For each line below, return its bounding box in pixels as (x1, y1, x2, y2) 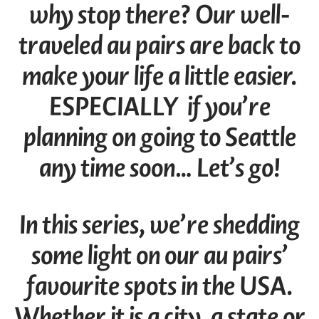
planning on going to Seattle (23, 120, 296, 155)
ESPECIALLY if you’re (48, 90, 271, 125)
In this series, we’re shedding (19, 208, 300, 243)
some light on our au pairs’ (31, 239, 288, 273)
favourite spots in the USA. (26, 269, 293, 304)
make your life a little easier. (21, 59, 298, 94)
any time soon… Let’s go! (38, 151, 281, 186)
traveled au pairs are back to (19, 28, 300, 63)
